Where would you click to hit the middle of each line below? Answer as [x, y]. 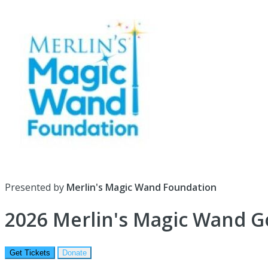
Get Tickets [30, 252]
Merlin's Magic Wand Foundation [141, 187]
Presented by [36, 187]
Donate [74, 252]
